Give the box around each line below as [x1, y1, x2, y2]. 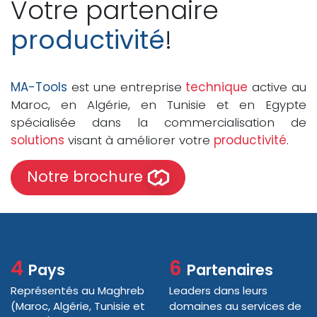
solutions [11, 131, 64, 149]
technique [185, 78, 248, 96]
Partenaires [187, 259, 273, 280]
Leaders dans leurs [169, 282, 267, 298]
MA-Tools [11, 78, 67, 96]
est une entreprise [67, 78, 186, 96]
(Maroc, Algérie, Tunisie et [11, 298, 145, 313]
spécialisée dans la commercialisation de [11, 113, 306, 131]
